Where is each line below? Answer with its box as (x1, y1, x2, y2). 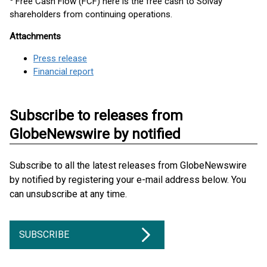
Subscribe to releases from (10, 107, 183, 124)
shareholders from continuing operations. (10, 9, 172, 20)
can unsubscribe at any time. (10, 188, 127, 200)
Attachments (10, 31, 61, 42)
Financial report (33, 66, 94, 77)
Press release (33, 53, 87, 64)
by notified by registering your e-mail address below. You (10, 174, 246, 185)
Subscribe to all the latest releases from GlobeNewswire (10, 160, 247, 171)
